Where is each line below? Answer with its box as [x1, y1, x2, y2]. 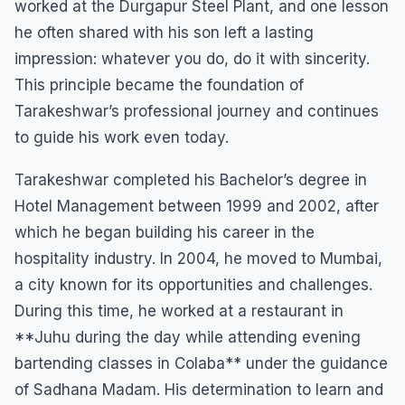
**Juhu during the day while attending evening [14, 327, 361, 346]
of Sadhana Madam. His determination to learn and [14, 380, 383, 399]
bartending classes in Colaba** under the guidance [14, 353, 388, 372]
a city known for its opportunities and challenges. [14, 275, 372, 294]
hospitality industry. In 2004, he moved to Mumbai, [14, 249, 382, 268]
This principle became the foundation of [14, 75, 304, 94]
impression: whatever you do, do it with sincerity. [14, 49, 370, 68]
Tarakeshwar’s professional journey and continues [14, 101, 379, 120]
